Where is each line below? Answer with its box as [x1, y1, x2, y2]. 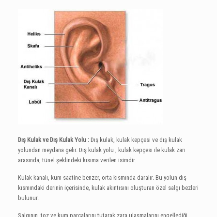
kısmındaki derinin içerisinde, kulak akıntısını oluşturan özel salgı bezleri [17, 184, 199, 192]
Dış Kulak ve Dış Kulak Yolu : [17, 136, 89, 144]
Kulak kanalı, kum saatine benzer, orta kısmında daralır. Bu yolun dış [17, 174, 186, 182]
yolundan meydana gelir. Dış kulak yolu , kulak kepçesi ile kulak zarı [17, 146, 186, 154]
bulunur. [17, 194, 39, 202]
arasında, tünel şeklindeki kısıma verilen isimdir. [17, 156, 136, 164]
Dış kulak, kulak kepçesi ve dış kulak [89, 136, 182, 144]
